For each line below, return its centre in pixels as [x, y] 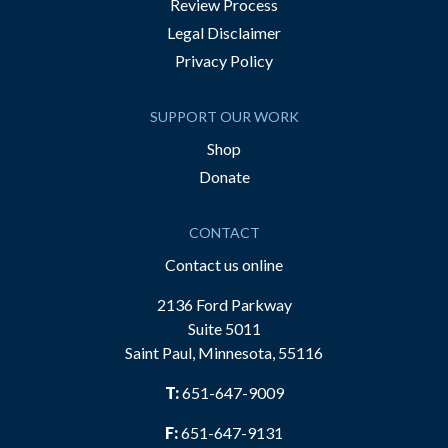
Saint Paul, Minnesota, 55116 [224, 353]
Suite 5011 [224, 329]
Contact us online [224, 265]
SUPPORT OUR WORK [224, 117]
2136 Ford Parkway [224, 305]
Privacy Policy [224, 61]
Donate [224, 177]
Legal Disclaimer [224, 33]
